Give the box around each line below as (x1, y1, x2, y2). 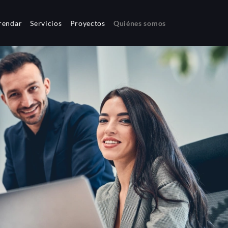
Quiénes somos (113, 18, 166, 27)
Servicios (30, 18, 62, 27)
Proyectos (70, 18, 105, 27)
